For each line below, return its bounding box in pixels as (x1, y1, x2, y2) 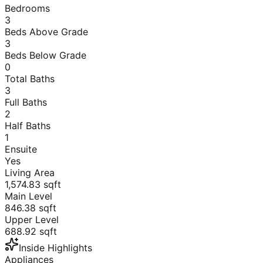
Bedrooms (5, 2, 50, 14)
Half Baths (5, 119, 50, 131)
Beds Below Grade (5, 49, 86, 61)
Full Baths (5, 96, 47, 108)
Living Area (5, 166, 55, 178)
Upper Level (5, 213, 59, 225)
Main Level (5, 190, 52, 202)
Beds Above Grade (5, 25, 88, 38)
